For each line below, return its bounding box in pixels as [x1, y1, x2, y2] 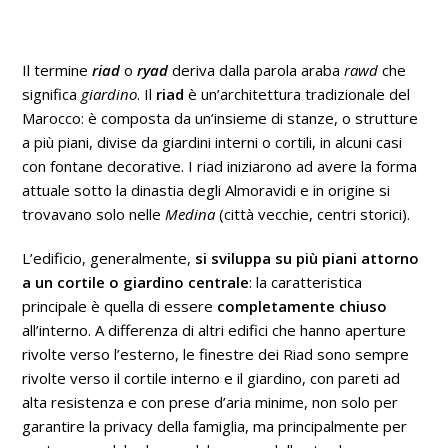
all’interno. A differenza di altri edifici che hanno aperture [22, 320, 407, 340]
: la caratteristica [249, 272, 363, 292]
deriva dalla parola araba [168, 60, 345, 80]
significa [22, 84, 82, 104]
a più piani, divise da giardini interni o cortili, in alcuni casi [22, 132, 403, 152]
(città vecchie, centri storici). [215, 204, 411, 224]
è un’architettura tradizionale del [184, 84, 411, 104]
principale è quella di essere [22, 296, 218, 316]
